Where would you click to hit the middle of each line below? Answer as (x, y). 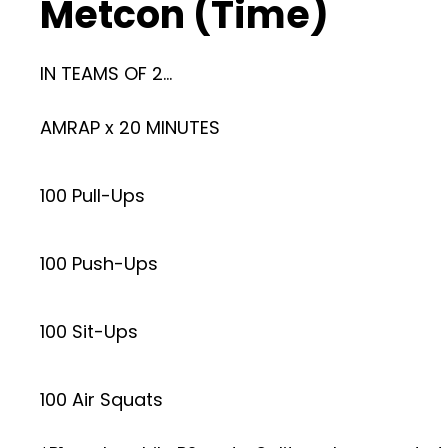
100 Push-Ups (99, 263)
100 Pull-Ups (92, 195)
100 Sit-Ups (89, 331)
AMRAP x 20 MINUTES (130, 127)
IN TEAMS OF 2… (106, 73)
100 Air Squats (101, 399)
